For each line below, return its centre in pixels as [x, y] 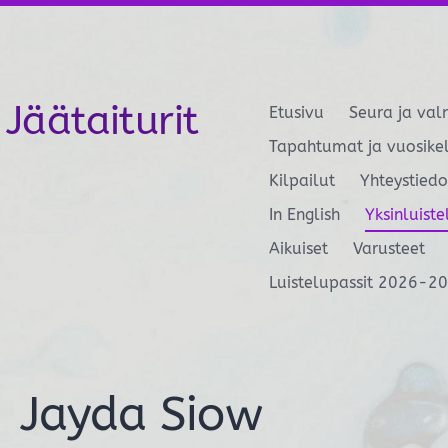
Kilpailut [301, 180]
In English [304, 214]
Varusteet [389, 248]
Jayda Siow [140, 414]
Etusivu [296, 112]
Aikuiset [298, 248]
